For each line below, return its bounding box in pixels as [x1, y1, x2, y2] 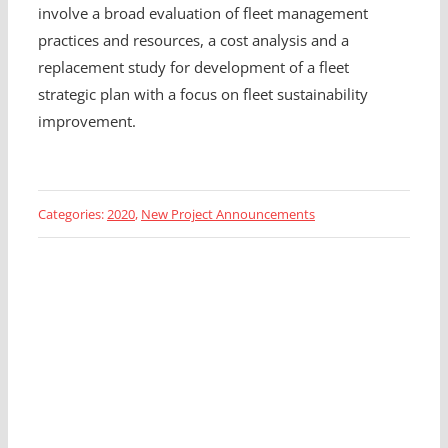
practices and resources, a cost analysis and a [37, 30, 349, 50]
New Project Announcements [140, 205, 315, 223]
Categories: [37, 205, 107, 223]
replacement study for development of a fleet [37, 57, 349, 77]
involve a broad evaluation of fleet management [37, 3, 368, 23]
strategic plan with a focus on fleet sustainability [37, 84, 368, 104]
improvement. [37, 111, 136, 131]
